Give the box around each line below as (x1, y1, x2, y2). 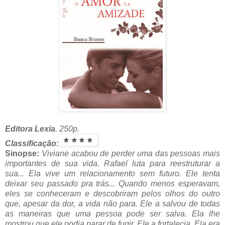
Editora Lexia (5, 124, 55, 133)
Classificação (5, 139, 56, 148)
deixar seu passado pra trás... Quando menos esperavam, (5, 179, 220, 188)
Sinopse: (5, 149, 42, 158)
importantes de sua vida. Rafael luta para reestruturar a (5, 159, 220, 168)
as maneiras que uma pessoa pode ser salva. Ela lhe (5, 209, 220, 218)
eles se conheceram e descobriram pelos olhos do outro (5, 189, 220, 198)
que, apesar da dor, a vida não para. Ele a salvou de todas (5, 199, 220, 208)
